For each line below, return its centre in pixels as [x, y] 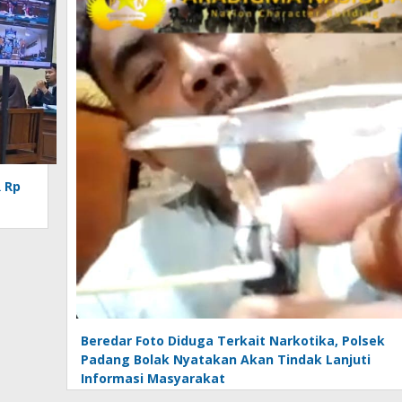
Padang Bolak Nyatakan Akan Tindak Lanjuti [226, 359]
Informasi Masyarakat [153, 378]
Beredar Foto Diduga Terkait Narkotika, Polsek [233, 340]
